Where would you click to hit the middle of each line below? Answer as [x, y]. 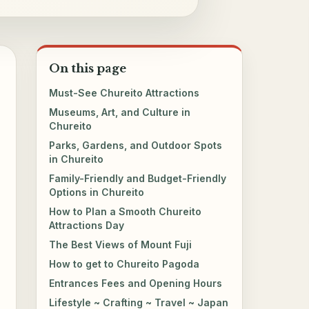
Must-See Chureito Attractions [124, 92]
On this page [88, 68]
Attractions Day [87, 225]
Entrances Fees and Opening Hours [136, 283]
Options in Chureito [97, 192]
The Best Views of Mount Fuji [121, 244]
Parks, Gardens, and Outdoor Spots [136, 145]
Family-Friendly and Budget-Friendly [138, 178]
